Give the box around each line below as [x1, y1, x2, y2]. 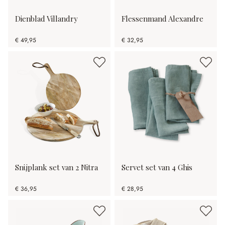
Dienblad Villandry [15, 14, 77, 24]
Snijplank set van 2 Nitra [15, 162, 98, 173]
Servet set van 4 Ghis [122, 162, 192, 173]
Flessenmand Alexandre [122, 14, 203, 24]
